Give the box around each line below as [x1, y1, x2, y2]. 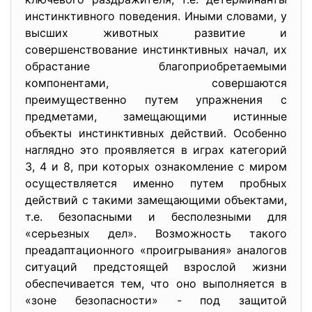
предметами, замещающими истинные [25, 109, 287, 123]
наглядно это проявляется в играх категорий [25, 143, 287, 157]
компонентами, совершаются [25, 76, 287, 90]
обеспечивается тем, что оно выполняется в [25, 276, 287, 290]
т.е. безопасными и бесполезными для [25, 210, 287, 224]
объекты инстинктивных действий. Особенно [25, 126, 287, 140]
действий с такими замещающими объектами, [25, 193, 287, 207]
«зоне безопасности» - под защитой [25, 293, 287, 307]
